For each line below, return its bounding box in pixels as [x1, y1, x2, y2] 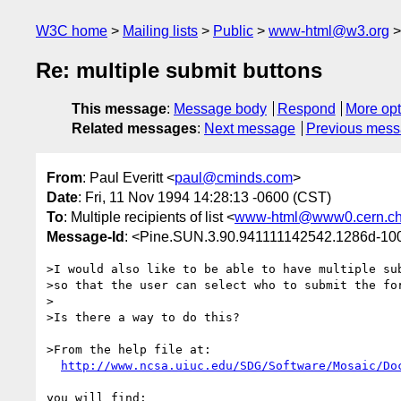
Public [213, 23, 253, 38]
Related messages [72, 121, 197, 137]
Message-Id [47, 228, 124, 244]
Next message [204, 121, 295, 137]
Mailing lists [123, 23, 198, 38]
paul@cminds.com [175, 169, 293, 185]
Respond [277, 101, 336, 117]
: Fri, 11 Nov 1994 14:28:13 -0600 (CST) [78, 189, 331, 205]
